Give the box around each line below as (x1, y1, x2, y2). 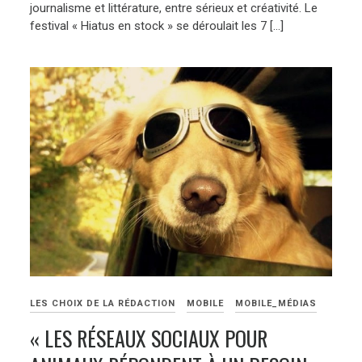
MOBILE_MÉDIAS (235, 298, 318, 309)
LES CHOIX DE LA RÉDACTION (30, 298, 176, 309)
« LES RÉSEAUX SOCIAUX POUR (30, 322, 268, 355)
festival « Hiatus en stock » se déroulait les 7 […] (30, 18, 284, 33)
